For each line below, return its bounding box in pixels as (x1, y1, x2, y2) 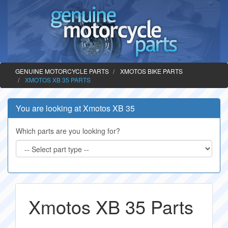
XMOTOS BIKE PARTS (120, 67, 183, 75)
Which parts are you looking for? (16, 126, 120, 136)
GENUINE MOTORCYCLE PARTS (15, 67, 109, 75)
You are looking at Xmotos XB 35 (16, 102, 135, 114)
